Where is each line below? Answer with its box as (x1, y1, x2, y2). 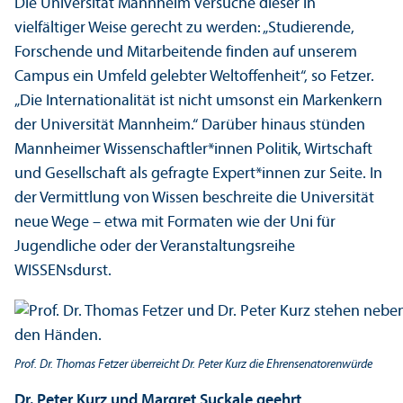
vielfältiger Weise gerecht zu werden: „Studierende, (14, 20, 354, 38)
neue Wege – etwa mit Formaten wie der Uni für (14, 214, 336, 232)
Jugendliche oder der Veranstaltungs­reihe (14, 238, 295, 256)
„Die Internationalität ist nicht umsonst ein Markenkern (14, 93, 382, 111)
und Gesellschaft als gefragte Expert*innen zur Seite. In (14, 166, 382, 184)
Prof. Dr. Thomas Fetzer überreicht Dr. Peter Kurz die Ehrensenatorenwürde (14, 358, 372, 372)
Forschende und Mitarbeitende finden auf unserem (14, 44, 357, 62)
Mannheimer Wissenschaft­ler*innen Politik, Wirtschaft (14, 141, 372, 159)
